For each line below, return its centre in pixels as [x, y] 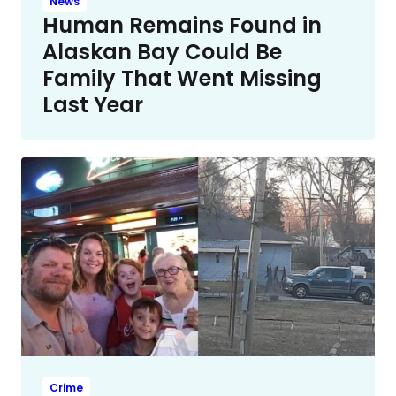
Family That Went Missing [182, 78]
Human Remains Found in [182, 25]
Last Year [93, 104]
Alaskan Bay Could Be [162, 51]
